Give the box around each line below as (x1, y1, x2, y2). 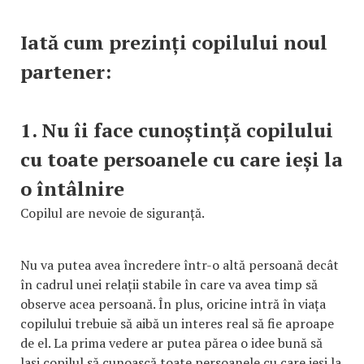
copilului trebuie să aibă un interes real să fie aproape (20, 314, 334, 332)
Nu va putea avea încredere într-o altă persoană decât (20, 255, 339, 274)
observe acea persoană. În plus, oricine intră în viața (20, 294, 326, 313)
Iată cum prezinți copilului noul (20, 28, 327, 55)
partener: (20, 58, 111, 84)
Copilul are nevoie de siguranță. (20, 203, 204, 222)
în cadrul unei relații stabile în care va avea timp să (20, 275, 318, 293)
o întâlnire (20, 175, 124, 201)
